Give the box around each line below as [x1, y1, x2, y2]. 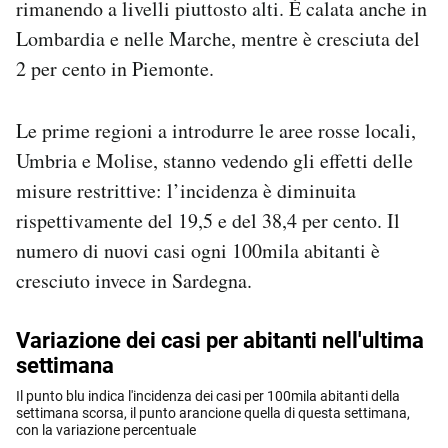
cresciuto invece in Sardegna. [16, 266, 252, 294]
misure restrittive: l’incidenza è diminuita [16, 176, 356, 204]
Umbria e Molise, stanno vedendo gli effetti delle [16, 146, 413, 174]
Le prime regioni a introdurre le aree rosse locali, [16, 116, 416, 144]
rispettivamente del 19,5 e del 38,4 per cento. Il [16, 206, 400, 234]
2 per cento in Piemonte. [16, 54, 214, 82]
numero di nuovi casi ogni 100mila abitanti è [16, 236, 380, 264]
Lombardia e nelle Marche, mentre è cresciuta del [16, 24, 420, 52]
